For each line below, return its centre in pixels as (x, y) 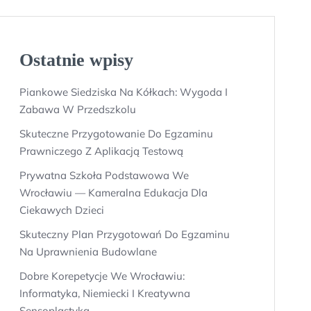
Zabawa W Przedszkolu (78, 109)
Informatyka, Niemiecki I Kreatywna (105, 293)
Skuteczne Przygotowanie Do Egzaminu (116, 133)
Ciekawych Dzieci (62, 210)
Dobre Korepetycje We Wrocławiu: (102, 276)
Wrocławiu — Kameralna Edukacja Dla (114, 192)
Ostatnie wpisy (76, 60)
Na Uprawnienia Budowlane (88, 251)
